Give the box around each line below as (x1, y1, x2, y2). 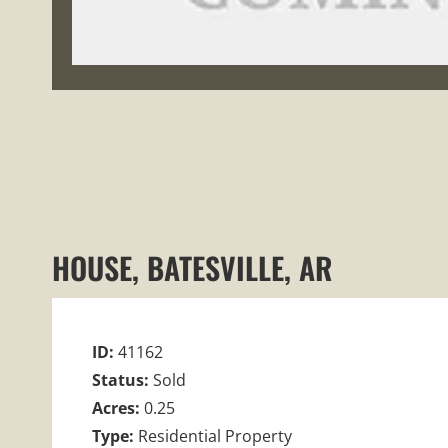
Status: (92, 368, 153, 391)
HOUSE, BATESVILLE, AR (52, 244, 332, 290)
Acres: (92, 396, 144, 419)
